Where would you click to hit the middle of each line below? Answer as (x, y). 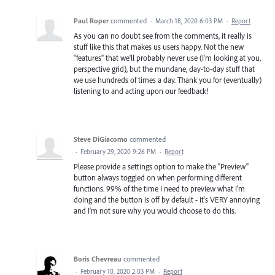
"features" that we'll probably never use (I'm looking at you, (167, 58)
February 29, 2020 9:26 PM (118, 152)
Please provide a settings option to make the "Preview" (161, 166)
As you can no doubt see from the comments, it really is (163, 36)
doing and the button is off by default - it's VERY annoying (167, 199)
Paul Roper (91, 21)
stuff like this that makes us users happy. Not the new (159, 47)
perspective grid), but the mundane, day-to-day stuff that (164, 69)
